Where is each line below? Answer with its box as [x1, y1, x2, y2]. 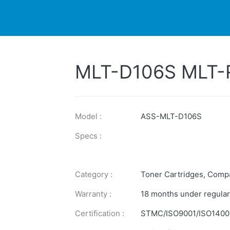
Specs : [75, 130, 102, 141]
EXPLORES [129, 39, 171, 49]
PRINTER [40, 39, 73, 49]
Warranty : [75, 188, 111, 199]
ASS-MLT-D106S [141, 111, 202, 121]
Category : [75, 169, 112, 179]
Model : [75, 111, 102, 121]
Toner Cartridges [141, 169, 203, 179]
